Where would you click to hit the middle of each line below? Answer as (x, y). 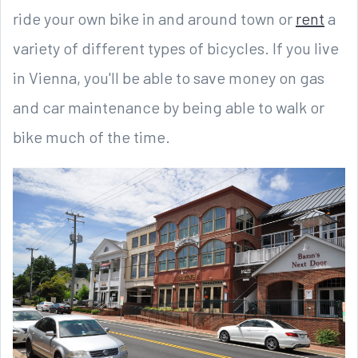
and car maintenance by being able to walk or (169, 107)
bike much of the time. (91, 136)
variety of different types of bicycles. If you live (176, 48)
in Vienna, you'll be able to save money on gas (169, 77)
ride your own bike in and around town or (154, 18)
